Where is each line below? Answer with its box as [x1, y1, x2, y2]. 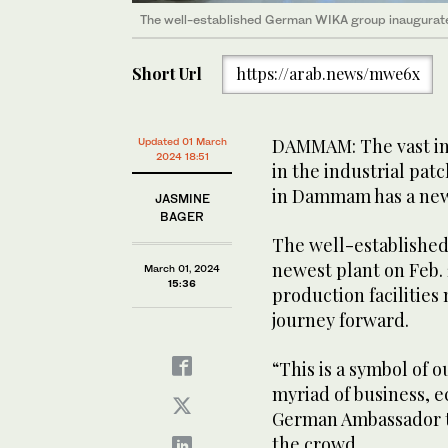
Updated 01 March [137, 135, 227, 147]
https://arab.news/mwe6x [235, 63, 420, 85]
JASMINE [154, 191, 210, 206]
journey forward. [272, 308, 409, 332]
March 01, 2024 [144, 262, 220, 274]
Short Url [132, 63, 202, 85]
